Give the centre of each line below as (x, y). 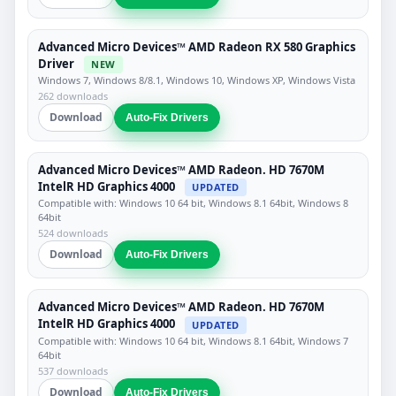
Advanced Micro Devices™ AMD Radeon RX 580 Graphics (197, 46)
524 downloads (73, 233)
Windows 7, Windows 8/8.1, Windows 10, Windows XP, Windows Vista (197, 80)
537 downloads (73, 370)
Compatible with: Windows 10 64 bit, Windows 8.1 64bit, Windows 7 (193, 340)
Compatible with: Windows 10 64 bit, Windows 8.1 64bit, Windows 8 (193, 203)
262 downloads (73, 96)
